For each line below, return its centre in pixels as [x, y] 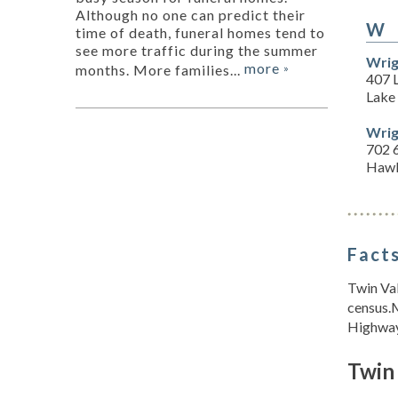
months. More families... [160, 70]
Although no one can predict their [191, 15]
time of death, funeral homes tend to [200, 33]
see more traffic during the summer [197, 51]
